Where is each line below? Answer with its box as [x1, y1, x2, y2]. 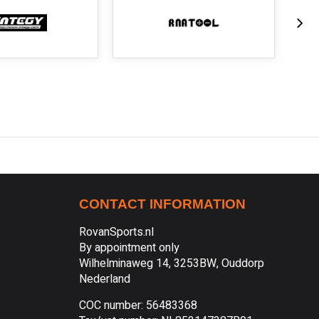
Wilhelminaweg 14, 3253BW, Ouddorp [79, 255, 264, 272]
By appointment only [79, 239, 179, 256]
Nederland [79, 271, 130, 288]
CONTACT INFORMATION [79, 197, 246, 211]
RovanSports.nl [79, 224, 154, 241]
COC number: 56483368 [79, 297, 197, 314]
